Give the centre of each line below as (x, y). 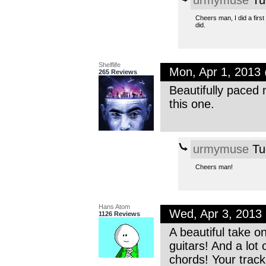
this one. (191, 104)
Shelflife (109, 64)
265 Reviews (118, 72)
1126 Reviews (119, 213)
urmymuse (221, 149)
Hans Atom (114, 206)
